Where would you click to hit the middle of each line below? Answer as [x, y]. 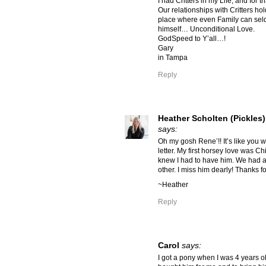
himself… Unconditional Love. [206, 29]
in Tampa [173, 58]
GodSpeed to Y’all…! [192, 39]
